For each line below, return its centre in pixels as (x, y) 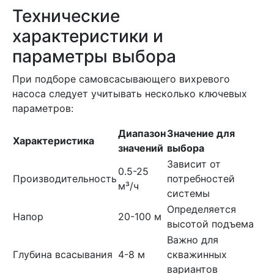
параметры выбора (94, 56)
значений (141, 148)
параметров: (43, 108)
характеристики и (88, 36)
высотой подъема (210, 224)
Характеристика (54, 141)
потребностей (201, 179)
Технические (66, 16)
